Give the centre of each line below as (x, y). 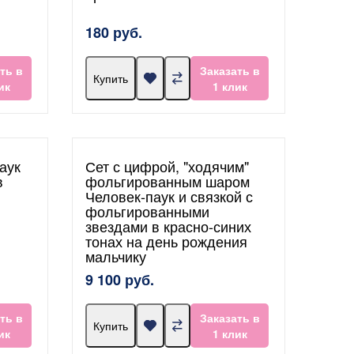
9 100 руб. (120, 280)
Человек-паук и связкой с (169, 196)
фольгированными (147, 211)
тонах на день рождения (166, 241)
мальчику (116, 256)
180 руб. (114, 33)
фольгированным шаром (168, 181)
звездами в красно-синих (168, 226)
